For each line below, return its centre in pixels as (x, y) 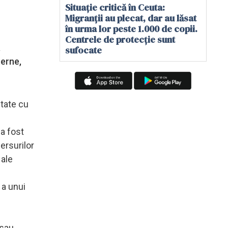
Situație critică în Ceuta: (115, 7)
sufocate (83, 50)
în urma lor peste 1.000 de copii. (131, 29)
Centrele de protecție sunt (120, 39)
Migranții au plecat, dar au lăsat (131, 18)
